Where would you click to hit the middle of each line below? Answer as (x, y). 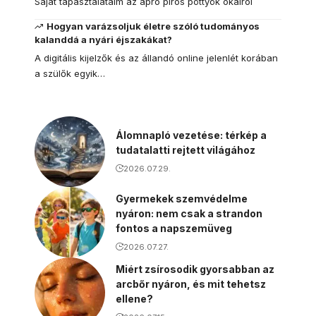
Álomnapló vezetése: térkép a (191, 135)
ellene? (134, 298)
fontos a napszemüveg (174, 228)
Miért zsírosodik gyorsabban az (195, 269)
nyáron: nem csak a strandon (189, 213)
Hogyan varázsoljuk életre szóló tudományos (153, 26)
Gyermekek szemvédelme (182, 198)
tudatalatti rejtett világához (186, 150)
